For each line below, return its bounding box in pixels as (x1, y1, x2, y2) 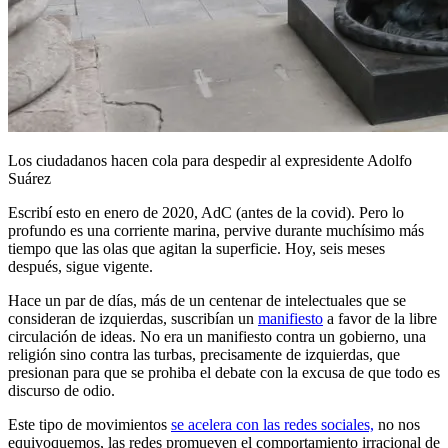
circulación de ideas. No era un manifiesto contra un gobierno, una (8, 327, 426, 345)
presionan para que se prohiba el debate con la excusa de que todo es (8, 363, 440, 381)
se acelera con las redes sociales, (171, 415, 374, 433)
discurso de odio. (8, 381, 115, 399)
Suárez (8, 169, 51, 187)
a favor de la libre (323, 309, 437, 327)
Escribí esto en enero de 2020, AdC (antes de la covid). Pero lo (8, 203, 404, 221)
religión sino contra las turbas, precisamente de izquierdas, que (8, 345, 400, 363)
